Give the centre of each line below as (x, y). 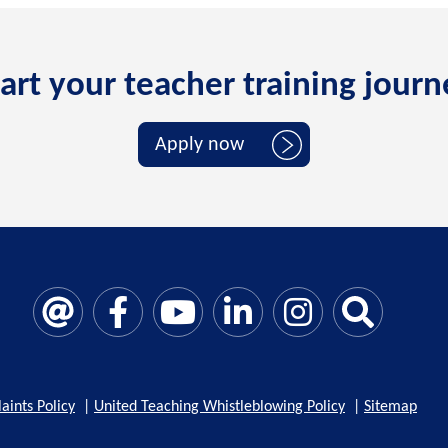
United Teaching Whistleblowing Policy (219, 407)
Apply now (199, 144)
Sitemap (390, 407)
